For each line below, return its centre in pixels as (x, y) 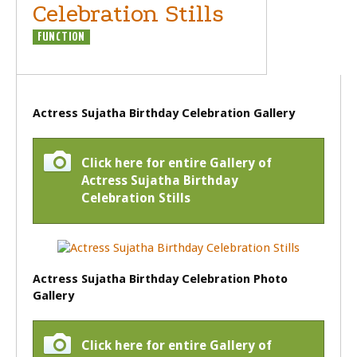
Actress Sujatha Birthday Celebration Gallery (164, 113)
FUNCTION (61, 37)
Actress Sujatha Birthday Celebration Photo (160, 279)
